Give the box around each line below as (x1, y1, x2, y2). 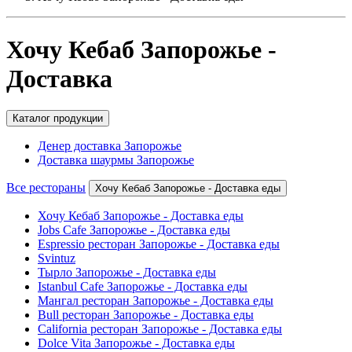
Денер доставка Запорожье (38, 139, 181, 153)
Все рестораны (6, 181, 86, 195)
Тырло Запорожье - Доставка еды (38, 266, 216, 280)
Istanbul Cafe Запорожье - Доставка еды (38, 280, 247, 294)
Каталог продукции (13, 112, 103, 125)
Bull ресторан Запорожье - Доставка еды (38, 308, 254, 322)
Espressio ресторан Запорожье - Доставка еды (38, 237, 280, 251)
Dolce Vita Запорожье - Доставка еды (38, 336, 235, 350)
